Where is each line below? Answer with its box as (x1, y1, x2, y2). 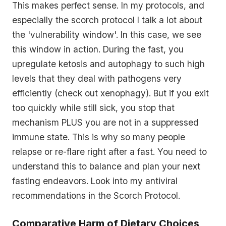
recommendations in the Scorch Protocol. (12, 190, 180, 201)
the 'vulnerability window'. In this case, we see (12, 29, 201, 40)
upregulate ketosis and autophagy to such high (12, 59, 205, 70)
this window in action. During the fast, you (12, 44, 184, 55)
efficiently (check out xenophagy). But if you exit (12, 88, 209, 99)
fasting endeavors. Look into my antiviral (12, 176, 178, 187)
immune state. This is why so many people (12, 132, 185, 143)
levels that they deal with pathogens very (12, 73, 182, 84)
